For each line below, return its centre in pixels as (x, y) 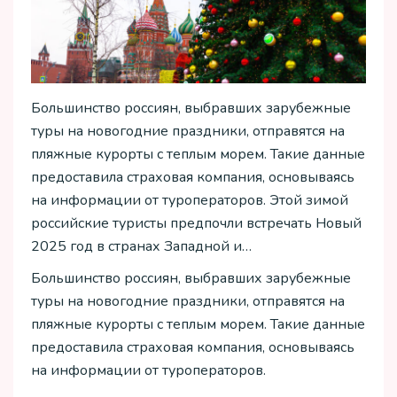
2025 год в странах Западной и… (141, 246)
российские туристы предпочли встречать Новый (196, 223)
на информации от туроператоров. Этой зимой (190, 200)
